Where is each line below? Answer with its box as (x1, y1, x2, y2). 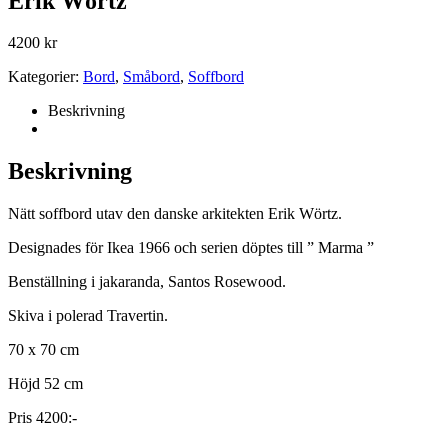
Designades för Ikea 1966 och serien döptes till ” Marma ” (8, 239, 374, 257)
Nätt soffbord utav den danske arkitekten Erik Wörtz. (8, 205, 342, 223)
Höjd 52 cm (8, 375, 83, 393)
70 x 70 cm (8, 341, 79, 359)
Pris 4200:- (8, 409, 77, 427)
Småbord (123, 68, 180, 86)
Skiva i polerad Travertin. (8, 307, 168, 325)
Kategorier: (8, 68, 83, 86)
